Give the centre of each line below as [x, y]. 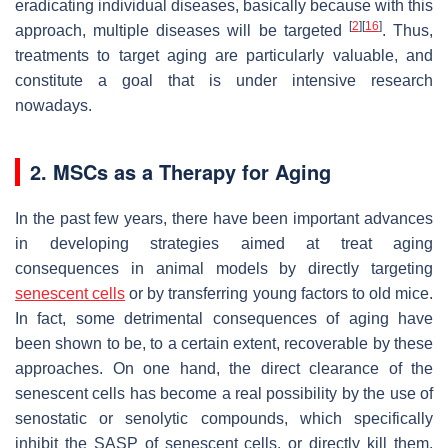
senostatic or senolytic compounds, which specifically [224, 418]
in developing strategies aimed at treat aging [224, 243]
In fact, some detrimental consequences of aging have [224, 318]
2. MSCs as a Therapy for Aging [180, 171]
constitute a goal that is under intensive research [224, 80]
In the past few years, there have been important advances [224, 218]
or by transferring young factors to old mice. [279, 293]
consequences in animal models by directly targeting [224, 268]
